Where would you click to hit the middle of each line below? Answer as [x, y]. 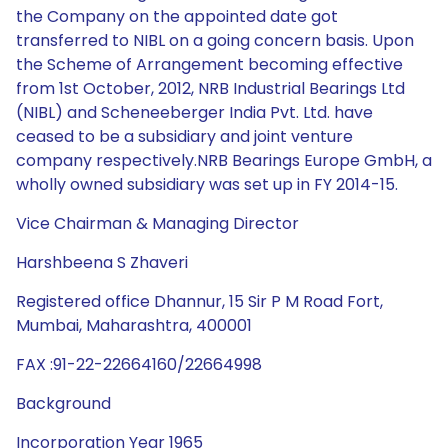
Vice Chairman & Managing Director [157, 223]
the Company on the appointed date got [177, 16]
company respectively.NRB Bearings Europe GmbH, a [224, 160]
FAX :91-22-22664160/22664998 [139, 364]
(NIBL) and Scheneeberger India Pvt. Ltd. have [194, 112]
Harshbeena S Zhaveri [102, 262]
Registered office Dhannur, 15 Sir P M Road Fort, [199, 301]
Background [63, 403]
